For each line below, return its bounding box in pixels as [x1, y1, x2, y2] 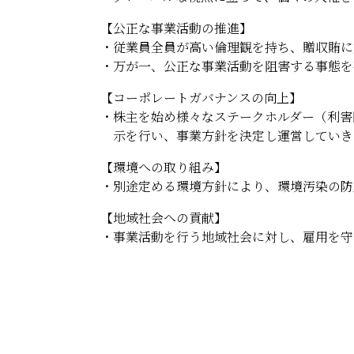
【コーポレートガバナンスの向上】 [100, 88, 302, 107]
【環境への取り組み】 [100, 158, 227, 176]
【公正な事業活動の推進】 [100, 19, 252, 37]
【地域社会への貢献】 [100, 209, 227, 227]
